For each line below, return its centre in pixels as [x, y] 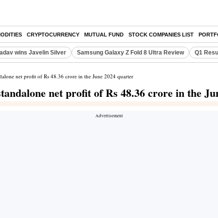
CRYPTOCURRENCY [53, 35]
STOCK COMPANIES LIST [161, 35]
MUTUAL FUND [104, 35]
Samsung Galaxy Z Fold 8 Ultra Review [130, 53]
